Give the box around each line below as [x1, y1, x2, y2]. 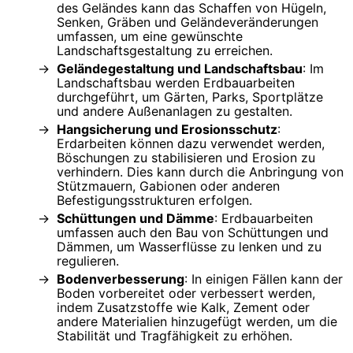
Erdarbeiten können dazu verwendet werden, [57, 135, 325, 151]
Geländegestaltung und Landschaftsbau [57, 60, 303, 76]
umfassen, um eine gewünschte [57, 28, 243, 44]
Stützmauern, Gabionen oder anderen [57, 177, 280, 194]
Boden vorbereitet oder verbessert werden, [57, 284, 315, 301]
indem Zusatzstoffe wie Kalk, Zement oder [57, 299, 310, 315]
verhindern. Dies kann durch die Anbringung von [57, 163, 344, 180]
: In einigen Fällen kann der [184, 270, 343, 287]
